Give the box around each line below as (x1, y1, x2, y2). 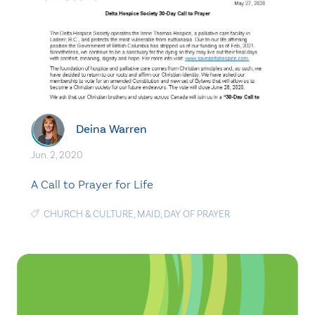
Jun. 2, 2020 (31, 149, 83, 161)
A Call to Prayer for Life (31, 177, 153, 191)
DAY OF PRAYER (164, 208, 230, 220)
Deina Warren (76, 121, 147, 136)
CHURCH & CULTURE (44, 208, 134, 220)
